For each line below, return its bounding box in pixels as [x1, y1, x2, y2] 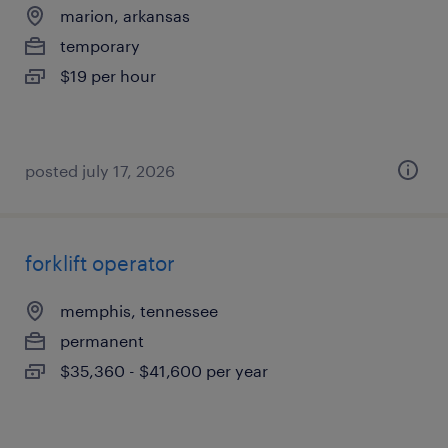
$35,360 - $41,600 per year [60, 361, 268, 380]
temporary [60, 36, 140, 55]
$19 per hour [60, 66, 156, 85]
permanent [60, 331, 144, 350]
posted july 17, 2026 [25, 161, 175, 180]
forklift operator [25, 251, 175, 275]
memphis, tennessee [60, 301, 218, 320]
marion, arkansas [60, 6, 190, 25]
